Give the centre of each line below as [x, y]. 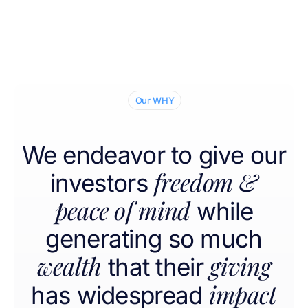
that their [156, 267]
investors [99, 183]
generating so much [154, 239]
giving [241, 266]
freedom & [206, 182]
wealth [69, 266]
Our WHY [155, 101]
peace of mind [122, 210]
